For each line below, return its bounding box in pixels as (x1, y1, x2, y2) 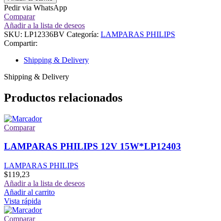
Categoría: (67, 30, 99, 38)
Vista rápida (4, 197, 41, 206)
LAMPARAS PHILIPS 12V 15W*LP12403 (4, 141, 181, 152)
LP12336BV (24, 30, 67, 38)
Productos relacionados (4, 91, 122, 104)
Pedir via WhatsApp (4, 3, 67, 12)
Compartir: (4, 38, 37, 47)
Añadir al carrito (4, 188, 55, 197)
